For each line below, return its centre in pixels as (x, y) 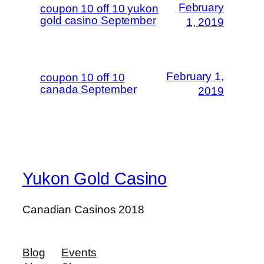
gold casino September (98, 21)
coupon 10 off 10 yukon (99, 9)
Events (79, 253)
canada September (88, 90)
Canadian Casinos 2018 (83, 209)
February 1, (195, 77)
